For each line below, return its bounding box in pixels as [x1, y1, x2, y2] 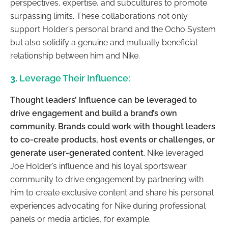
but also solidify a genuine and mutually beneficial [10, 38, 197, 48]
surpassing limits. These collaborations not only [10, 11, 188, 21]
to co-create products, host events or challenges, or [10, 135, 215, 145]
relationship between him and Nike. [10, 51, 140, 61]
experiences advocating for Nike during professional [10, 201, 206, 211]
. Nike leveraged [144, 148, 204, 158]
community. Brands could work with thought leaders [10, 122, 215, 132]
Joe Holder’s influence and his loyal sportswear [10, 161, 187, 172]
